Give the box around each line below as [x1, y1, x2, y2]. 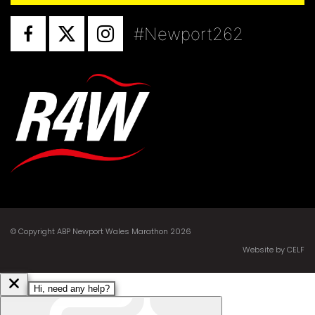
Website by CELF [243, 243, 304, 255]
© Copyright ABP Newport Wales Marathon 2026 [11, 225, 191, 237]
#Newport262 [134, 24, 243, 45]
